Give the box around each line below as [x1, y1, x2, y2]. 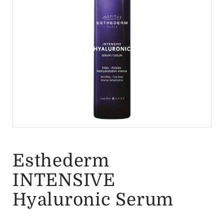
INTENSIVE [12, 170, 115, 190]
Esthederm [12, 150, 109, 171]
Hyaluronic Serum [12, 189, 173, 210]
